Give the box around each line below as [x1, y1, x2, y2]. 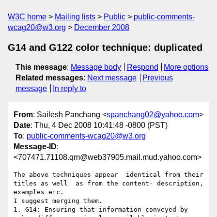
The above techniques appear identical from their [14, 171, 203, 179]
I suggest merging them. [14, 197, 107, 205]
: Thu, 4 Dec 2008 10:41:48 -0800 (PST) [31, 121, 168, 130]
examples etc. [14, 188, 64, 196]
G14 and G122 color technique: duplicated [8, 42, 202, 53]
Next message [87, 74, 137, 82]
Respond [126, 63, 158, 71]
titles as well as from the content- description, [14, 180, 203, 187]
